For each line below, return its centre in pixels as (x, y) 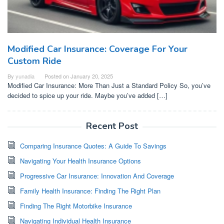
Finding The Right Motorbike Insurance (76, 206)
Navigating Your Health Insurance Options (80, 161)
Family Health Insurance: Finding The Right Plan (90, 191)
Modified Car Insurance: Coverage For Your (97, 49)
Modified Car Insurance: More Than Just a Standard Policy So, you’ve (109, 85)
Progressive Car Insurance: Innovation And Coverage (97, 176)
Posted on (57, 76)
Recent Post (112, 126)
